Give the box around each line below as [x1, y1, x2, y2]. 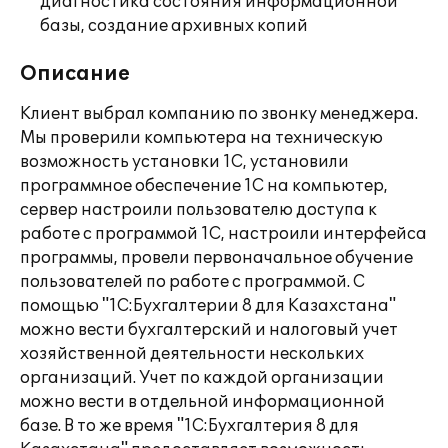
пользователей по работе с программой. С [20, 272, 365, 292]
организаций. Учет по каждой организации [20, 368, 384, 388]
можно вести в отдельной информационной [20, 392, 385, 412]
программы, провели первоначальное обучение [20, 248, 413, 268]
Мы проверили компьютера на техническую [20, 128, 383, 148]
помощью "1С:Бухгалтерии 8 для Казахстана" [20, 296, 396, 316]
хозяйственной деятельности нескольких [20, 344, 364, 364]
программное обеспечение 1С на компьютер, [20, 176, 388, 196]
